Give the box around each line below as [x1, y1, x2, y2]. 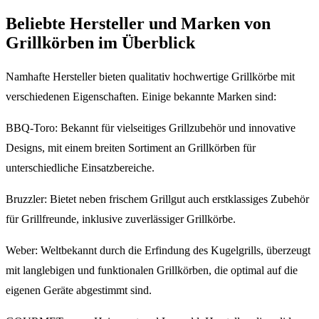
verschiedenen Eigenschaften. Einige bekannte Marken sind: [6, 90, 276, 103]
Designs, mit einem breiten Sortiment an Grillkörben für [6, 142, 256, 155]
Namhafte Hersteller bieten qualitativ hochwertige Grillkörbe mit [6, 70, 295, 83]
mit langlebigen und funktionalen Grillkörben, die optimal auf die [6, 264, 298, 277]
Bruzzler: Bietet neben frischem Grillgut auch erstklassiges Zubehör [6, 193, 309, 206]
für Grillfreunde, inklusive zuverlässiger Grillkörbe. [6, 213, 236, 226]
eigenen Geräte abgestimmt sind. [6, 284, 152, 297]
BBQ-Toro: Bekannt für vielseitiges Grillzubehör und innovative [6, 122, 296, 135]
